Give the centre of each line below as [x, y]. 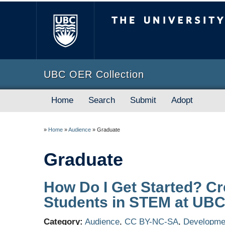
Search [102, 100]
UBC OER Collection [94, 74]
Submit [143, 100]
